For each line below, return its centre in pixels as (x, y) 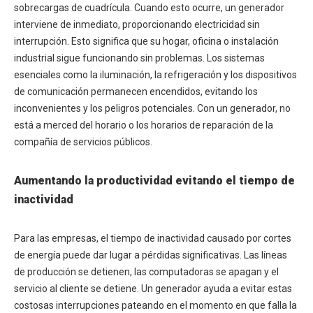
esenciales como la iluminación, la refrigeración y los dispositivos (155, 75)
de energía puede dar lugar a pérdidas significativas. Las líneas (151, 255)
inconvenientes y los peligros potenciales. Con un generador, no (152, 108)
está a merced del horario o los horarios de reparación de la (144, 125)
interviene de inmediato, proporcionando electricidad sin (137, 24)
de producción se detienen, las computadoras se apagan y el (146, 272)
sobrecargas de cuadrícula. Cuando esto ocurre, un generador (149, 8)
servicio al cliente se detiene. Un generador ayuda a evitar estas (153, 289)
